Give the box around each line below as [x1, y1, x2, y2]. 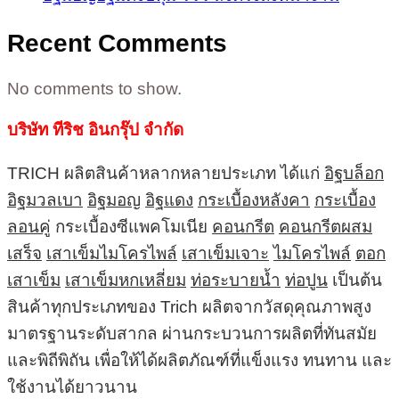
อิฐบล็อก [324, 163, 384, 183]
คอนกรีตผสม [279, 216, 372, 236]
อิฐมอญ [87, 190, 141, 209]
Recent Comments [7, 28, 227, 58]
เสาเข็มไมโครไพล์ [46, 243, 177, 263]
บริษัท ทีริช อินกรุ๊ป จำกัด [7, 119, 183, 139]
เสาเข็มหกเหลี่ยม [65, 270, 186, 289]
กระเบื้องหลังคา [198, 190, 310, 209]
